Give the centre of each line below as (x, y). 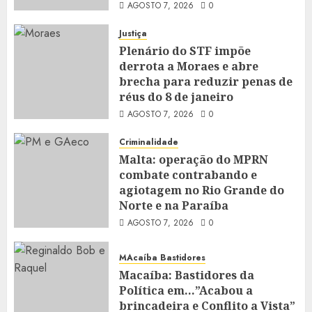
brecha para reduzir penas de (206, 81)
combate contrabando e (188, 175)
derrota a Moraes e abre (189, 66)
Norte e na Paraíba (174, 205)
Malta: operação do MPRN (194, 159)
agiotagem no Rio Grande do (202, 190)
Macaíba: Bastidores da (187, 275)
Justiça (133, 33)
